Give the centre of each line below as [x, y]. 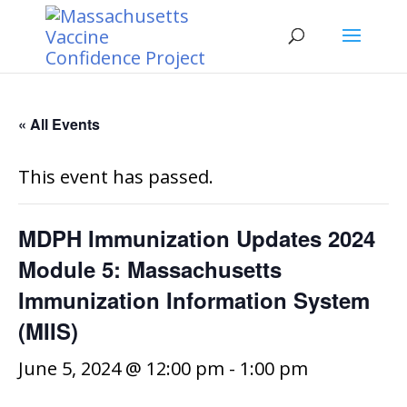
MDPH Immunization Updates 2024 [197, 238]
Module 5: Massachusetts [150, 269]
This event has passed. [116, 177]
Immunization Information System [194, 300]
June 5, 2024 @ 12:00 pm [121, 368]
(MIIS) [48, 331]
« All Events [59, 124]
